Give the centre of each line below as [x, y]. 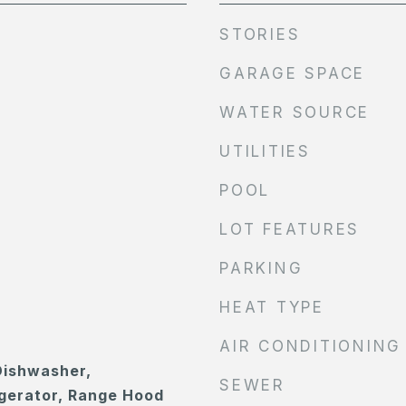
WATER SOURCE [295, 112]
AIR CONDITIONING [310, 346]
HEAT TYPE [272, 307]
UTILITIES [265, 151]
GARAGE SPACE [292, 73]
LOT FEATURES [290, 229]
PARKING [261, 268]
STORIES [260, 34]
